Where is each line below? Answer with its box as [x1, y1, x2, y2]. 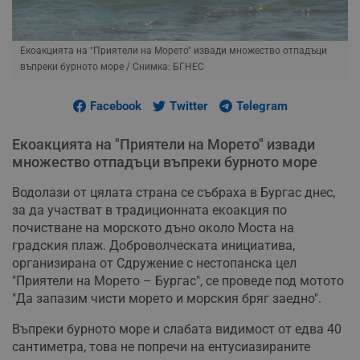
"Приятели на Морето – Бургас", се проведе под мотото [12, 272, 344, 288]
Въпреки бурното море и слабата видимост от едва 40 [12, 321, 342, 337]
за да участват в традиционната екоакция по [12, 202, 287, 218]
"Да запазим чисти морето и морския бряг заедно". [12, 290, 321, 306]
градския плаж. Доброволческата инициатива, [12, 237, 295, 253]
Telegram [235, 98, 288, 113]
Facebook [89, 98, 141, 113]
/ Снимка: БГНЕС [126, 60, 204, 72]
